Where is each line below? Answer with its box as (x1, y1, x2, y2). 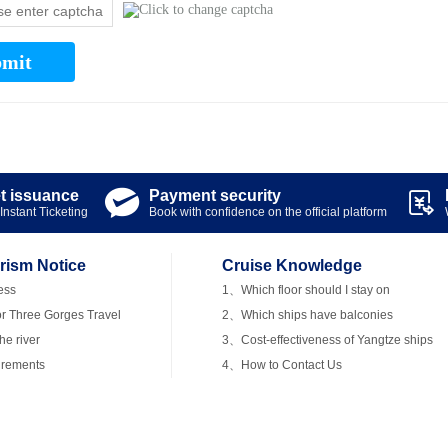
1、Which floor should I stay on (222, 282, 390, 297)
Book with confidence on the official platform (149, 204, 388, 219)
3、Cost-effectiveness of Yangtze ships (222, 332, 433, 347)
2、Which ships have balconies (222, 307, 393, 322)
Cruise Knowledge (222, 256, 362, 274)
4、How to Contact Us (222, 357, 342, 372)
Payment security (149, 186, 282, 204)
